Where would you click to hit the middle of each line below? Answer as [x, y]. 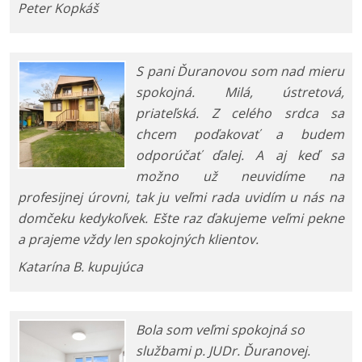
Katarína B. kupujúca [80, 267]
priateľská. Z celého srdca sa [240, 114]
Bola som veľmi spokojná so [220, 330]
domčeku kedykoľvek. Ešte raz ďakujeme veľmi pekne [181, 219]
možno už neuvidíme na [240, 177]
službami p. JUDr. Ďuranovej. [223, 351]
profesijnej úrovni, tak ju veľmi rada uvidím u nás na [181, 198]
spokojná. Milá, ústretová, [240, 93]
